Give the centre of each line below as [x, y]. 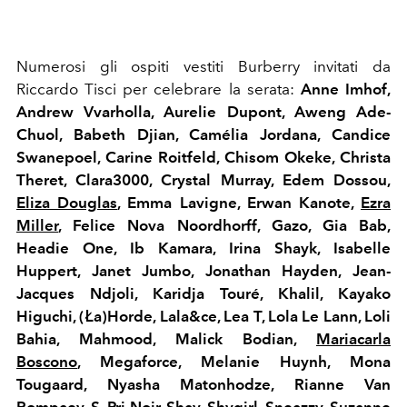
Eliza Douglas [67, 203]
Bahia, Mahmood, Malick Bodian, [166, 339]
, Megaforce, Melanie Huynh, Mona [234, 362]
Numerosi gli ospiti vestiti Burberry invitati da [203, 67]
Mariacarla [353, 339]
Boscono [47, 362]
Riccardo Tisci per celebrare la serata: [159, 89]
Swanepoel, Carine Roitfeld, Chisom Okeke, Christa [203, 158]
